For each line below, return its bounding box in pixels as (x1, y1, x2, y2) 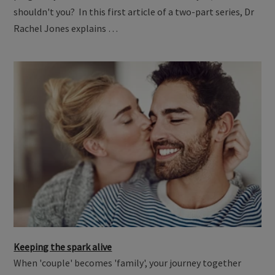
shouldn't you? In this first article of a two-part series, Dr (14, 6, 255, 18)
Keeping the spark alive (14, 241, 112, 254)
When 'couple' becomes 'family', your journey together (14, 257, 242, 269)
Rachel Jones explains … (14, 22, 118, 35)
